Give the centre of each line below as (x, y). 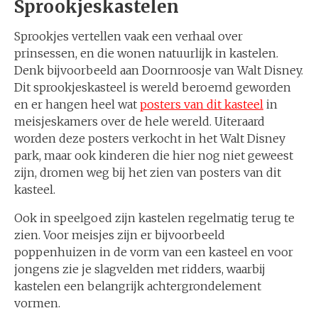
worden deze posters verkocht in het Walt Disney (150, 138)
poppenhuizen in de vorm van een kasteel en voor (154, 252)
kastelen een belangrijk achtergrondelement (138, 286)
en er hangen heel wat (77, 104)
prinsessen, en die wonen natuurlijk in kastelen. (146, 53)
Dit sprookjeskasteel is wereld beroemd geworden (153, 87)
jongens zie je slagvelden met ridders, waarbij (140, 269)
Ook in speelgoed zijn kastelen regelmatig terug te (154, 218)
